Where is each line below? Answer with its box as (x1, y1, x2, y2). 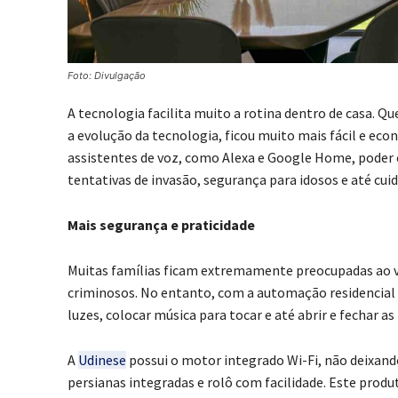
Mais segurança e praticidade (68, 216, 258, 235)
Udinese (78, 351, 126, 370)
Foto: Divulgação (68, 69, 146, 83)
